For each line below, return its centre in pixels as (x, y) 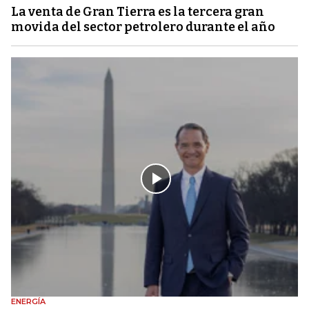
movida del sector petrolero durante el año (143, 27)
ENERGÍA (28, 301)
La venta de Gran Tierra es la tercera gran (138, 12)
